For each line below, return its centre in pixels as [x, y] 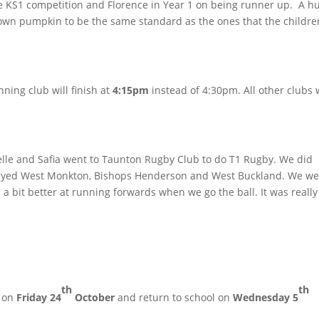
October [94, 297]
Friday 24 [39, 297]
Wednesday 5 [266, 297]
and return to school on [174, 297]
